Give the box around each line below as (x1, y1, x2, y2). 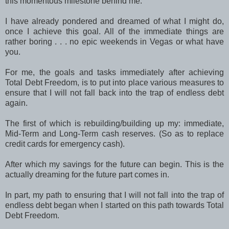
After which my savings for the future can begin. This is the (5, 160, 224, 169)
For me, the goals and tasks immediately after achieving (5, 68, 224, 77)
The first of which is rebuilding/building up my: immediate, (5, 119, 224, 128)
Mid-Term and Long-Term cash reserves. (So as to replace (5, 129, 224, 139)
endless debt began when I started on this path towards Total (5, 201, 224, 210)
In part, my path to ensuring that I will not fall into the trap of (5, 191, 224, 200)
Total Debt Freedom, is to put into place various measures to (5, 78, 224, 87)
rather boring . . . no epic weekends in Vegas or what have (5, 37, 224, 47)
